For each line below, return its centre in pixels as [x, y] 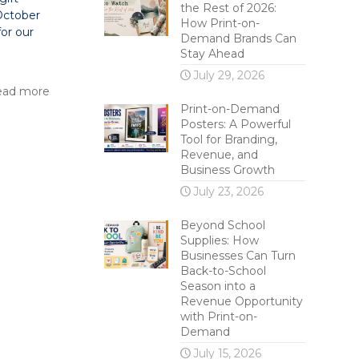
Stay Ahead [212, 54]
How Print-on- [220, 23]
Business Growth [227, 170]
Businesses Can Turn [238, 256]
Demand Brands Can [238, 38]
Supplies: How [219, 240]
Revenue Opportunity [241, 301]
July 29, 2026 [228, 75]
